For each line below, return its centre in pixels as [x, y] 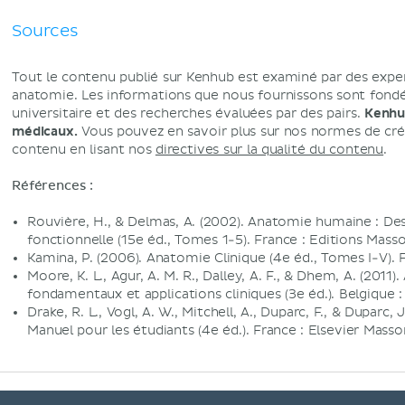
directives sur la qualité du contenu [269, 150]
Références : [52, 186]
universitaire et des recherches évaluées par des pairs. [188, 113]
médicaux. [45, 132]
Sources [45, 31]
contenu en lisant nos [84, 150]
